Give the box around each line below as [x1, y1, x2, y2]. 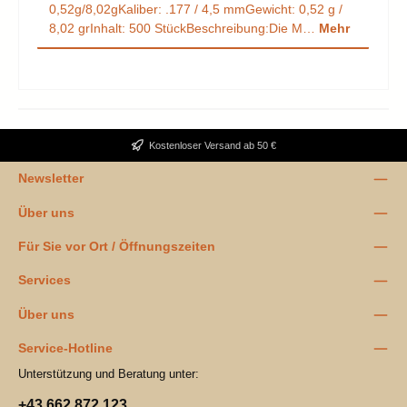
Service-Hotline [18, 341, 113, 356]
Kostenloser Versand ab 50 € [149, 139, 276, 151]
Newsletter [18, 171, 84, 186]
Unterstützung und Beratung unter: [18, 366, 199, 381]
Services [18, 273, 71, 288]
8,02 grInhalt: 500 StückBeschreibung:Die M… [49, 21, 319, 36]
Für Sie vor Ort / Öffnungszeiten [18, 239, 215, 254]
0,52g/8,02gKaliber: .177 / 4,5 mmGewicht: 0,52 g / [49, 2, 342, 17]
